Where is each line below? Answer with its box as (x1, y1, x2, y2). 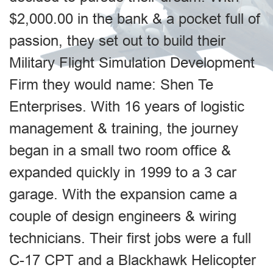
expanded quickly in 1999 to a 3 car (9, 164, 236, 180)
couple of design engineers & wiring (9, 208, 236, 224)
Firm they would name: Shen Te (9, 76, 213, 93)
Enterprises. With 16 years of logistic (9, 98, 244, 115)
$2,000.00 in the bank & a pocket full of (9, 10, 260, 27)
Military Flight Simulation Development (9, 54, 255, 71)
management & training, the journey (9, 120, 238, 136)
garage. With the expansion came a (9, 186, 237, 202)
